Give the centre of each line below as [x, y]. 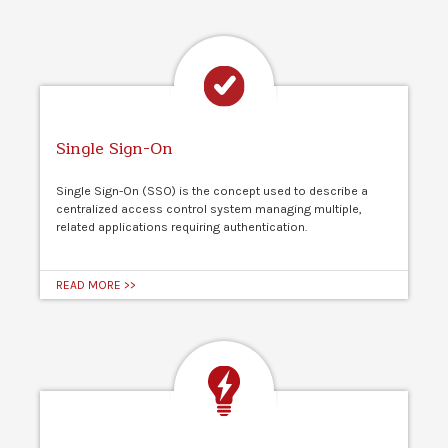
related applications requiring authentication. [183, 227]
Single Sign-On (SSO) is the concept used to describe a [212, 191]
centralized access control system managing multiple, [209, 209]
